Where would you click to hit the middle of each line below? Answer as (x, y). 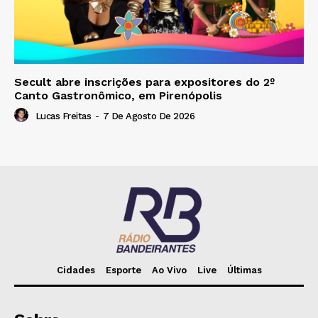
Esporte (123, 270)
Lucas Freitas (63, 116)
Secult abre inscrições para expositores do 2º (144, 82)
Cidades (76, 270)
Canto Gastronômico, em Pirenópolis (118, 96)
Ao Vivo (169, 270)
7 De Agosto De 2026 (148, 116)
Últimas (244, 270)
